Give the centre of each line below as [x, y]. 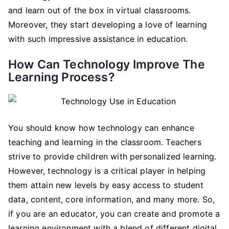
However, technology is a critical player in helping [107, 171]
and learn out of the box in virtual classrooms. [100, 10]
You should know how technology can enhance [101, 128]
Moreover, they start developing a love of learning [108, 25]
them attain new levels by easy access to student [106, 185]
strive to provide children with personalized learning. [112, 156]
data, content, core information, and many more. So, [112, 199]
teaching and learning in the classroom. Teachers [105, 142]
